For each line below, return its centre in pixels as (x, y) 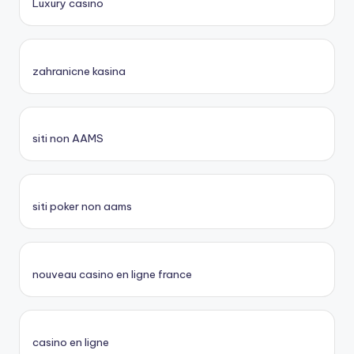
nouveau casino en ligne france (112, 274)
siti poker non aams (82, 207)
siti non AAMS (68, 139)
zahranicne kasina (79, 71)
